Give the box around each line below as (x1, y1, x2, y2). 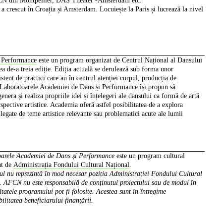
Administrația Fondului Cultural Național (13, 161, 129, 169)
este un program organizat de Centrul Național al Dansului (36, 56, 202, 64)
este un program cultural (114, 152, 185, 160)
